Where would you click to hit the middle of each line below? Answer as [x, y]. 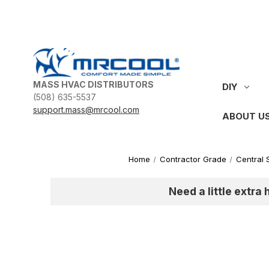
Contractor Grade [193, 159]
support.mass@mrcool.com [86, 110]
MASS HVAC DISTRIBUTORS [93, 85]
